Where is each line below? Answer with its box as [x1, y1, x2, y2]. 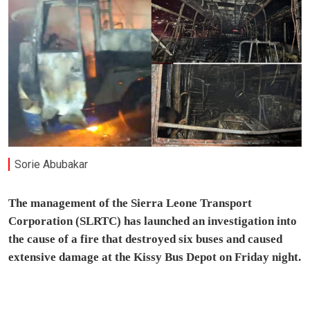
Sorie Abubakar [15, 158, 89, 172]
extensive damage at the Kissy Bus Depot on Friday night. [8, 250, 301, 264]
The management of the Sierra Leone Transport [8, 197, 252, 210]
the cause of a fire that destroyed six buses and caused [8, 232, 282, 246]
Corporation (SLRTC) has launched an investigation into [8, 215, 297, 228]
